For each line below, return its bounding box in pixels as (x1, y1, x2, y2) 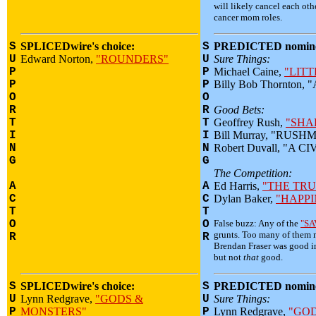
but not (214, 252, 243, 262)
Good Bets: (214, 104, 265, 116)
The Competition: (214, 167, 292, 179)
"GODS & (95, 293, 143, 305)
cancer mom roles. (214, 12, 282, 23)
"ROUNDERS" (96, 53, 169, 65)
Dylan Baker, (214, 193, 276, 205)
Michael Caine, (214, 66, 284, 78)
